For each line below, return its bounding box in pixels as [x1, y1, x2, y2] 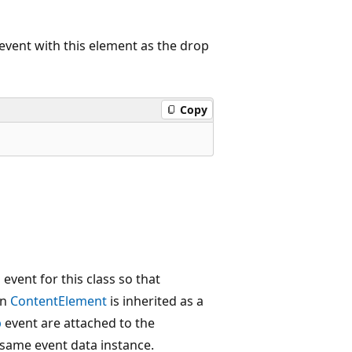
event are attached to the [2, 313, 155, 332]
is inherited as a [107, 291, 203, 310]
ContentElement [10, 291, 107, 310]
